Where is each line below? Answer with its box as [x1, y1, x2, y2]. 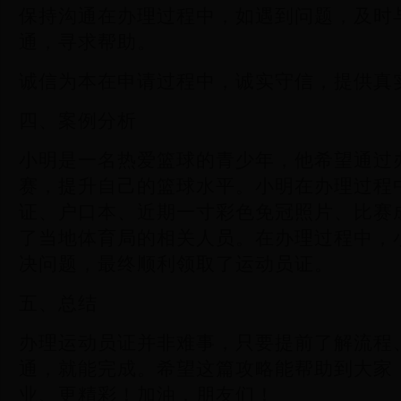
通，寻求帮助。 [19, 31, 157, 52]
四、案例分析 [19, 110, 137, 131]
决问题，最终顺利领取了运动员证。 [19, 253, 334, 274]
